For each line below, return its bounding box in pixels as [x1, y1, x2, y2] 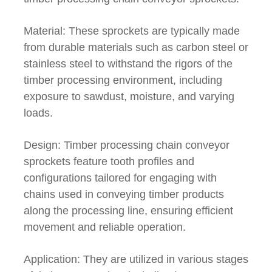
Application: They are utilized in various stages [24, 253, 248, 266]
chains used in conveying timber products [24, 188, 224, 201]
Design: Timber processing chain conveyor [24, 139, 229, 152]
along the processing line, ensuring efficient [24, 205, 233, 217]
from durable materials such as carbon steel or [24, 41, 248, 54]
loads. [24, 107, 53, 120]
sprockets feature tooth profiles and [24, 155, 194, 168]
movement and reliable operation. [24, 221, 186, 234]
